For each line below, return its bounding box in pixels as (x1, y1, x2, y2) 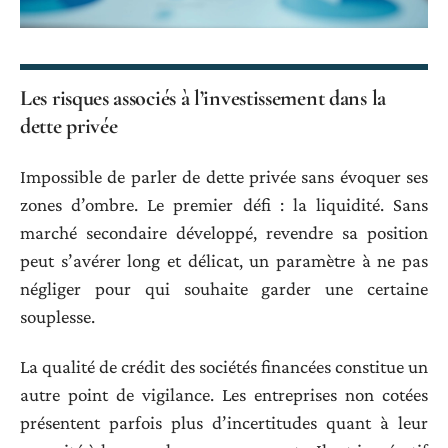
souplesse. (20, 305, 95, 327)
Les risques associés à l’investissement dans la (20, 85, 386, 112)
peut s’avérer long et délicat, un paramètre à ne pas (20, 249, 428, 271)
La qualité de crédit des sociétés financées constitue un (20, 356, 428, 378)
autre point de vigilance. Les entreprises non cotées (20, 384, 428, 406)
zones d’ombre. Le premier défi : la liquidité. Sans (20, 193, 428, 215)
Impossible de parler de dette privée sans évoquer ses (20, 165, 428, 187)
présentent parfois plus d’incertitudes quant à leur (20, 412, 428, 434)
